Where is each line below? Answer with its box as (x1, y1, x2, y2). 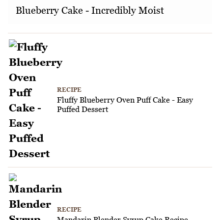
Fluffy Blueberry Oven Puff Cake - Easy (57, 95, 193, 105)
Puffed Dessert (57, 105, 109, 114)
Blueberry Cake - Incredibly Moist (16, 4, 164, 16)
